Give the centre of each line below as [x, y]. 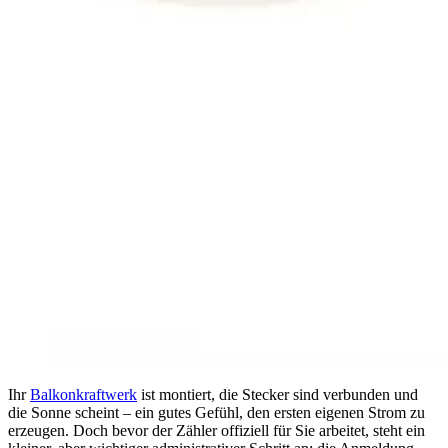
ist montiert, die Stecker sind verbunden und [277, 394]
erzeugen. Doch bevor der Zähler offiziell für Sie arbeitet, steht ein [216, 430]
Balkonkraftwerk [83, 394]
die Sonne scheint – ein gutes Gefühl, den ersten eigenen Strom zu [216, 412]
